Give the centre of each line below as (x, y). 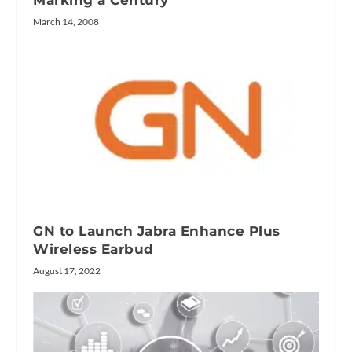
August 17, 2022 (67, 270)
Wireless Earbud (93, 249)
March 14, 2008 (66, 21)
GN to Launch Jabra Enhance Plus (157, 231)
